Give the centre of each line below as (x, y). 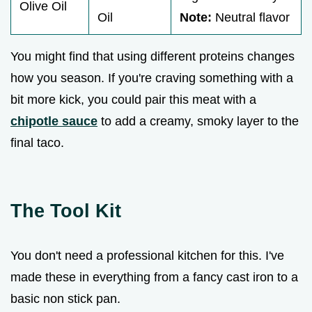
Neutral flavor (251, 17)
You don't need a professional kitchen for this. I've (147, 255)
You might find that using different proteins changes (153, 56)
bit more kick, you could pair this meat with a (133, 99)
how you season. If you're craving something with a (152, 78)
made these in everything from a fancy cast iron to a (154, 277)
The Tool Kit (66, 210)
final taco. (37, 142)
